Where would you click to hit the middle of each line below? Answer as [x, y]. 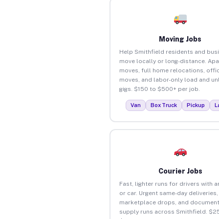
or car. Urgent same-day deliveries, [168, 193]
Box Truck [164, 105]
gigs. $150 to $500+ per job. [159, 89]
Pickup [196, 105]
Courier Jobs [180, 171]
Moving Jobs [180, 39]
